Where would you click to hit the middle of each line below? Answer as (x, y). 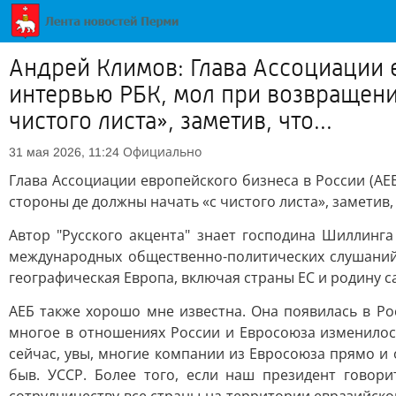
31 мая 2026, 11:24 (64, 152)
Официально (162, 152)
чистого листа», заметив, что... (171, 121)
